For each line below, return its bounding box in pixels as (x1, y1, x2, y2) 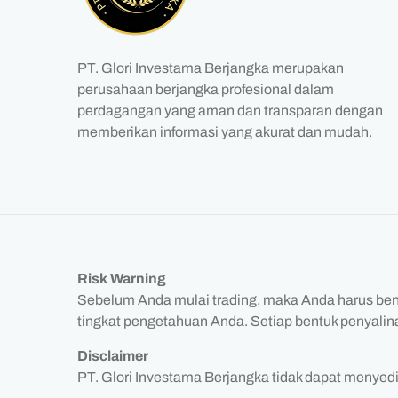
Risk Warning (77, 271, 166, 286)
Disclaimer (77, 348, 148, 363)
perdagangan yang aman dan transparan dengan (77, 103, 383, 118)
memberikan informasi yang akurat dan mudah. (77, 124, 372, 139)
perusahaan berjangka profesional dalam (77, 82, 334, 97)
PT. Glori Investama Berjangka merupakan (77, 60, 344, 76)
